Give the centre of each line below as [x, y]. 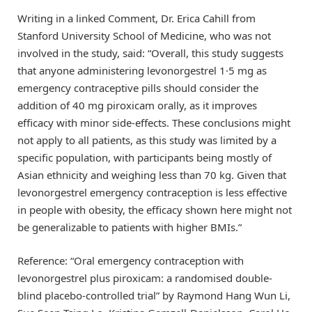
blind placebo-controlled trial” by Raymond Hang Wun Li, [154, 295]
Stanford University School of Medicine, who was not [144, 35]
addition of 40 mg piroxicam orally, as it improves [137, 105]
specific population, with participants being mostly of [145, 157]
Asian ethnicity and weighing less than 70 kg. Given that [152, 174]
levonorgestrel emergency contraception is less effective [152, 192]
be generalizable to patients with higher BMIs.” [130, 227]
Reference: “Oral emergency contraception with [131, 260]
